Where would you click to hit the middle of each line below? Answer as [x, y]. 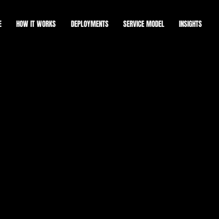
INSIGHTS [191, 24]
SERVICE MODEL [144, 24]
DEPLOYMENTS [89, 24]
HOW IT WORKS [36, 24]
